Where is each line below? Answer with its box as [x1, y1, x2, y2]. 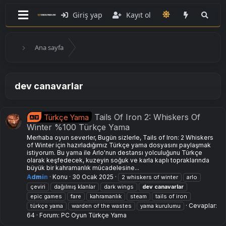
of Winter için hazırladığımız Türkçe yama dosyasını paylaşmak [27, 141, 211, 149]
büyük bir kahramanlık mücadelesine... [27, 164, 139, 172]
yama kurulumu [140, 202, 181, 210]
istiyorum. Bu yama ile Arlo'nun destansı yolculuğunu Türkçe [27, 149, 202, 157]
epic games [30, 193, 62, 200]
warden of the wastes [72, 202, 132, 210]
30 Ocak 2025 [72, 173, 114, 181]
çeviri [30, 183, 45, 191]
